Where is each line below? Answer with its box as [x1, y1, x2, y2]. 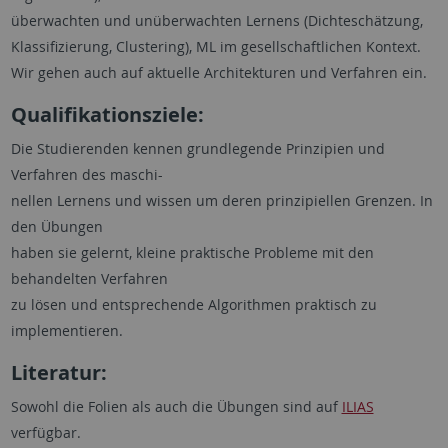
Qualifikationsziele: [10, 100, 204, 128]
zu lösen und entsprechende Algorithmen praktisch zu [10, 294, 377, 314]
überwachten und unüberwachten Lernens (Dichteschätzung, [10, 10, 423, 30]
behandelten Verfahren [10, 268, 168, 288]
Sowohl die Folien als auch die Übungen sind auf [10, 396, 342, 416]
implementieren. [10, 320, 123, 340]
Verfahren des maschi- [10, 164, 163, 184]
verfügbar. [10, 422, 81, 442]
